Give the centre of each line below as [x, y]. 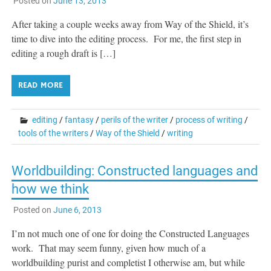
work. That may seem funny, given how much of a [109, 248]
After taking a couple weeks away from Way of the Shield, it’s [130, 24]
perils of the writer [135, 119]
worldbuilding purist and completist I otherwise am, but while [129, 263]
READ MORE [41, 85]
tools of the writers [54, 133]
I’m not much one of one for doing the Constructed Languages [131, 233]
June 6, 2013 [77, 210]
